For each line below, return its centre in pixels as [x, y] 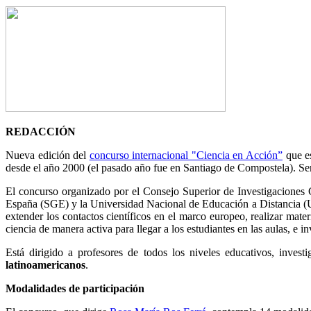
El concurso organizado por [67, 192]
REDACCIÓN [41, 132]
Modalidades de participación [75, 289]
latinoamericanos [45, 265]
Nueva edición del [48, 155]
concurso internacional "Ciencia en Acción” [186, 155]
